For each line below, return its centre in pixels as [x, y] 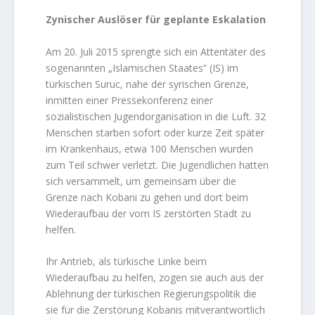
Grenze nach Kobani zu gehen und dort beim [147, 197]
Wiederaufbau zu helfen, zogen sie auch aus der [155, 278]
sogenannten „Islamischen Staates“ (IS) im [142, 67]
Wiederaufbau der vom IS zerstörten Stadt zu [149, 213]
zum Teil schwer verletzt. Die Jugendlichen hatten [157, 165]
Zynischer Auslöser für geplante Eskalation [156, 20]
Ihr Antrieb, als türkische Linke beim [127, 262]
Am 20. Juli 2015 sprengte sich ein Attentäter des [156, 51]
